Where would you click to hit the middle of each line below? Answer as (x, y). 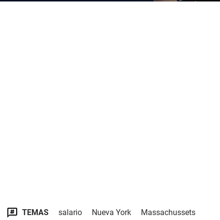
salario (70, 212)
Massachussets (168, 212)
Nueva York (111, 212)
